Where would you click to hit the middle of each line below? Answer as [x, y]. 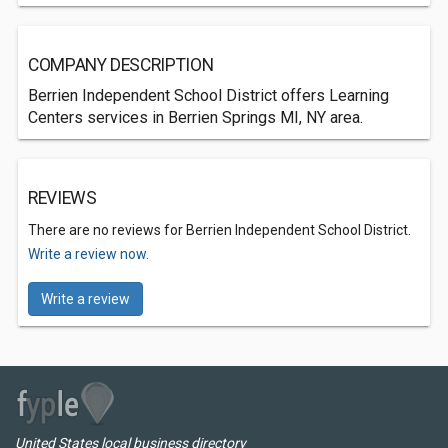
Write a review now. [88, 254]
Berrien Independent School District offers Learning [208, 95]
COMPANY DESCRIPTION [121, 65]
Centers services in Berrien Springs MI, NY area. [195, 117]
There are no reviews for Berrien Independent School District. [219, 230]
